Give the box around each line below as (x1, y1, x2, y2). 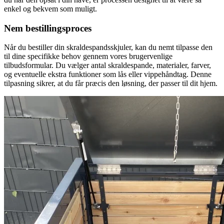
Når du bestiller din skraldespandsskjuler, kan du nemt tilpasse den (4, 43, 212, 52)
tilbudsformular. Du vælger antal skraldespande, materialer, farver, (4, 61, 211, 70)
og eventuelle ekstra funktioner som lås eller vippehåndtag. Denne (4, 70, 211, 79)
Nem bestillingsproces (4, 22, 91, 33)
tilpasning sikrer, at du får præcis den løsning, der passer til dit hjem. (4, 79, 217, 88)
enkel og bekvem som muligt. (4, 4, 97, 13)
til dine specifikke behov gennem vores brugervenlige (4, 52, 172, 61)
